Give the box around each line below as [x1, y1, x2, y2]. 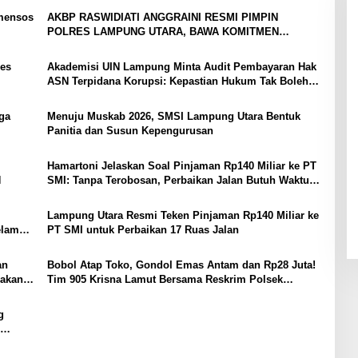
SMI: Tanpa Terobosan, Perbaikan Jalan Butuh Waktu [46, 174, 309, 187]
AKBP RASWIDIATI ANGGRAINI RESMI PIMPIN [46, 11, 278, 24]
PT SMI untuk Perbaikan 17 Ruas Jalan [46, 224, 239, 237]
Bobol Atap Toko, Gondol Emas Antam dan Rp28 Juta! [46, 259, 316, 272]
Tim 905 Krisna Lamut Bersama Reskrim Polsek [46, 273, 283, 286]
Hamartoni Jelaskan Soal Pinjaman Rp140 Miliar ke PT [46, 160, 316, 173]
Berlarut [46, 89, 86, 102]
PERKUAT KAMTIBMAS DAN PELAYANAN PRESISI [46, 40, 298, 53]
